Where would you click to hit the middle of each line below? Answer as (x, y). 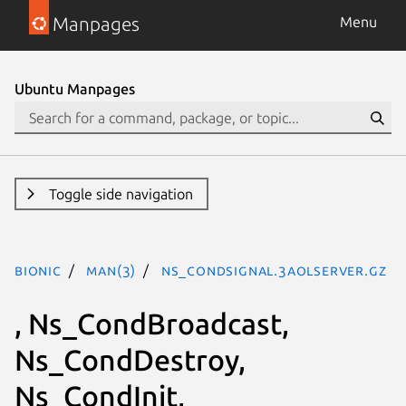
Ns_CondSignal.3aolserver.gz (274, 270)
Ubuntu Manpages (75, 89)
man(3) (111, 270)
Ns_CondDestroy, (130, 359)
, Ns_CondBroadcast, (152, 323)
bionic (38, 270)
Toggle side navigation (121, 194)
